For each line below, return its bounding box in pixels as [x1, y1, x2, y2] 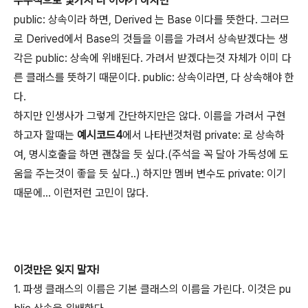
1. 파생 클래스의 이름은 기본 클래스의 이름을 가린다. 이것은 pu [14, 283, 291, 296]
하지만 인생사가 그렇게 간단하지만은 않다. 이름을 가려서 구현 [14, 109, 286, 122]
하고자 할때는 [14, 129, 77, 142]
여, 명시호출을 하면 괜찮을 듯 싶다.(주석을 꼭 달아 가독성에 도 [14, 148, 289, 161]
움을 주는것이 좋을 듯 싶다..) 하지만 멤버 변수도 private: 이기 [14, 167, 286, 180]
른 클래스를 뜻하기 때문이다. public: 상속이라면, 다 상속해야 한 [14, 71, 294, 84]
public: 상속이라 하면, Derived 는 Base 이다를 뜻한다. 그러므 [14, 13, 289, 26]
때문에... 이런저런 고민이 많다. [14, 186, 148, 199]
